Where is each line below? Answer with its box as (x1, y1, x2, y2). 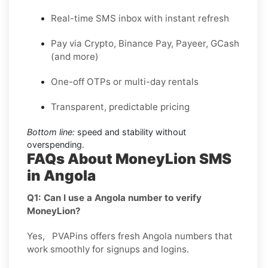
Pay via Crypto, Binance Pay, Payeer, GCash (51, 37, 239, 49)
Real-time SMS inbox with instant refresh (51, 12, 229, 24)
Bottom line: (27, 126, 75, 137)
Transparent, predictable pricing (51, 100, 190, 112)
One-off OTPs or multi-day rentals (51, 75, 199, 87)
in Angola (27, 166, 96, 184)
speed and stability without (75, 126, 186, 137)
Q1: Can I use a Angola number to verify (27, 191, 202, 203)
